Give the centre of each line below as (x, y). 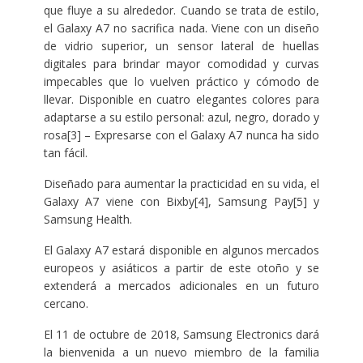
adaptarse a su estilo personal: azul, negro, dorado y (181, 117)
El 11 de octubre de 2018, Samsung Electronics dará (181, 334)
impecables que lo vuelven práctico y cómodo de (181, 81)
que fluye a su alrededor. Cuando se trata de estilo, (181, 10)
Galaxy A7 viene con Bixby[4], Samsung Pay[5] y (181, 201)
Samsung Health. (88, 219)
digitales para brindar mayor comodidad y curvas (181, 63)
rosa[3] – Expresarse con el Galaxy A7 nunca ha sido (181, 135)
